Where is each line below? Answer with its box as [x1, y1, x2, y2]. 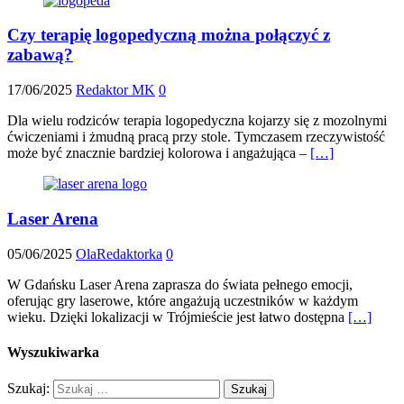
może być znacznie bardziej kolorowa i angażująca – [7, 145, 310, 161]
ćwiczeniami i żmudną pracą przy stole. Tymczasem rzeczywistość [7, 129, 385, 145]
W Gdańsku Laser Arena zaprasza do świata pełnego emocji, [7, 276, 353, 292]
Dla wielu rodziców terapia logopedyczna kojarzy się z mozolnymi [7, 113, 387, 129]
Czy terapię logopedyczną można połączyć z [7, 25, 330, 45]
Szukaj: [7, 381, 50, 397]
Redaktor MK [76, 82, 155, 98]
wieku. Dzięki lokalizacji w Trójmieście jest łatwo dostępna [7, 308, 348, 325]
